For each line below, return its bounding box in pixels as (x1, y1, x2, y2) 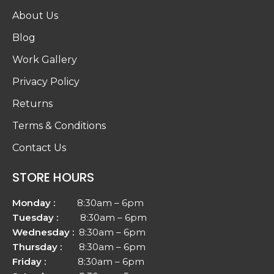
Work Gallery (12, 53, 77, 65)
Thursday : (12, 240, 62, 253)
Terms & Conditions (12, 119, 106, 131)
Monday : (12, 196, 77, 209)
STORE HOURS (12, 168, 94, 186)
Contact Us (12, 141, 66, 154)
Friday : (12, 255, 46, 267)
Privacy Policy (12, 75, 80, 87)
